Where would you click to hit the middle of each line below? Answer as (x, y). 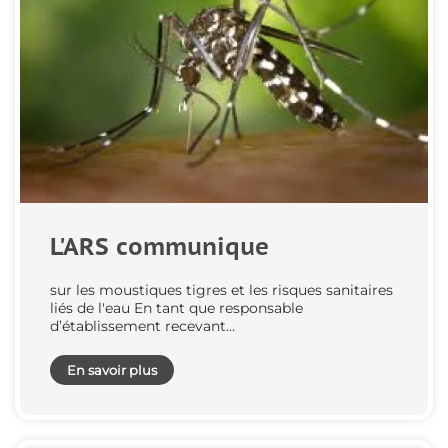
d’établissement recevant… (142, 326)
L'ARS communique (159, 247)
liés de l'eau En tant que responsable (176, 308)
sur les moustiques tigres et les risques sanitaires (221, 290)
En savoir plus (112, 370)
